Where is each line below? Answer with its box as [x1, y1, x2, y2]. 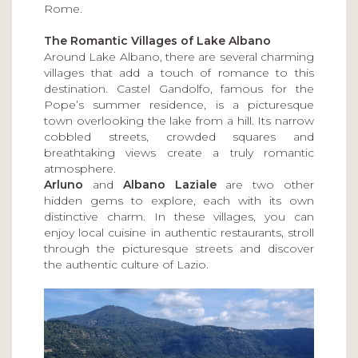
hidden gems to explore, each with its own [44, 193, 314, 208]
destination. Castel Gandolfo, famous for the [44, 82, 314, 96]
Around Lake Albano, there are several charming [44, 50, 314, 64]
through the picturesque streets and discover [44, 241, 314, 256]
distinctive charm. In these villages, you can [44, 209, 314, 224]
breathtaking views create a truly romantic [44, 145, 314, 160]
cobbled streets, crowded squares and [44, 129, 314, 144]
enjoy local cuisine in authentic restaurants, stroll [44, 225, 314, 240]
